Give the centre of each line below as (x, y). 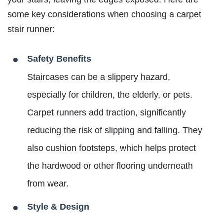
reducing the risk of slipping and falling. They (115, 130)
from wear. (48, 184)
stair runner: (31, 29)
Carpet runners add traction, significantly (107, 113)
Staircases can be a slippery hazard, (99, 77)
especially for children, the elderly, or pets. (110, 95)
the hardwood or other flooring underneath (110, 166)
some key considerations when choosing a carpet (104, 15)
